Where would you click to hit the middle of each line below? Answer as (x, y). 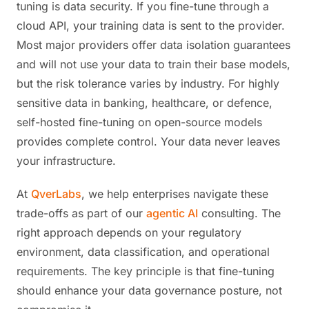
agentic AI (172, 213)
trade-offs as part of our (81, 213)
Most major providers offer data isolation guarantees (153, 45)
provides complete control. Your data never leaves (148, 141)
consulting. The (239, 213)
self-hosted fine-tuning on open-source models (139, 122)
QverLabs (56, 194)
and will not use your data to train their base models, (153, 64)
